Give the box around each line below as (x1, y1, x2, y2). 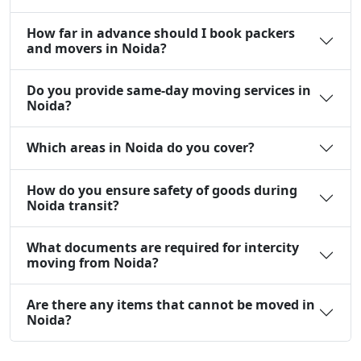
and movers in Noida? (27, 39, 167, 57)
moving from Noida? (27, 253, 159, 272)
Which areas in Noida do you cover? (27, 139, 255, 157)
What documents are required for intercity (27, 238, 299, 256)
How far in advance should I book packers (27, 23, 295, 42)
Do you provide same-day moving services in (27, 81, 311, 99)
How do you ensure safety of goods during (27, 180, 297, 199)
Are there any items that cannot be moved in (27, 295, 315, 313)
